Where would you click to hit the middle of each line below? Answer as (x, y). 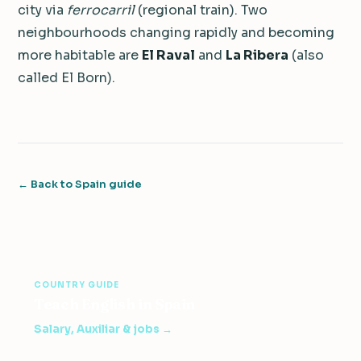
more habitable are (80, 55)
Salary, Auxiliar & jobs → (103, 329)
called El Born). (66, 77)
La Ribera (257, 55)
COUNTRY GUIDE (77, 284)
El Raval (168, 55)
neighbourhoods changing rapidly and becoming (176, 32)
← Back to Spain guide (80, 184)
